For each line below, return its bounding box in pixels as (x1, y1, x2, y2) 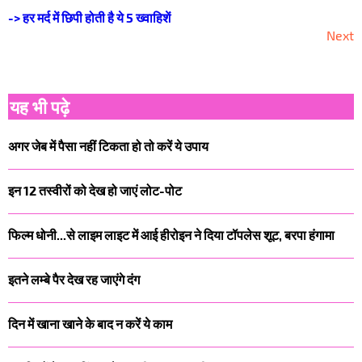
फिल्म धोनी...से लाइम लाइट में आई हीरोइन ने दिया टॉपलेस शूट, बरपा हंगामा (8, 226, 335, 242)
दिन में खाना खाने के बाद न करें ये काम (8, 315, 172, 331)
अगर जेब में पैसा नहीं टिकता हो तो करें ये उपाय (8, 137, 208, 154)
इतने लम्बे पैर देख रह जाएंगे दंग (8, 271, 140, 287)
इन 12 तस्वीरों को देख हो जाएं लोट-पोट (8, 182, 182, 198)
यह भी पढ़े (10, 95, 69, 118)
